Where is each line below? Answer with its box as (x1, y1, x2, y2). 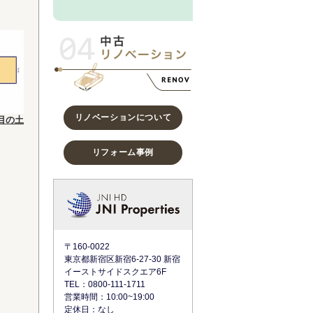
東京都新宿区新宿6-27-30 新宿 (64, 254, 180, 265)
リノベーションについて (74, 112, 172, 123)
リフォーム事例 (92, 147, 154, 158)
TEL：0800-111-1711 (64, 279, 145, 290)
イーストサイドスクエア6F (64, 267, 166, 277)
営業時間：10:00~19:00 (64, 292, 154, 303)
